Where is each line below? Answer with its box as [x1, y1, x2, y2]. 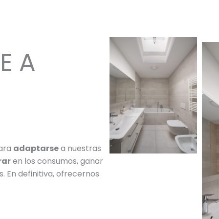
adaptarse [13, 142, 59, 154]
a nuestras [59, 142, 101, 154]
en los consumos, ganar [11, 155, 103, 167]
